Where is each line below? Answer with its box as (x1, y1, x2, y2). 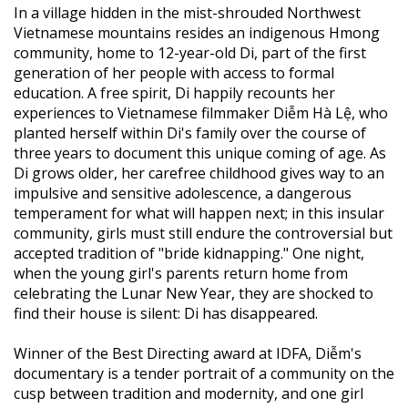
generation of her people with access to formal (14, 62, 334, 83)
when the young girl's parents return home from (14, 262, 348, 283)
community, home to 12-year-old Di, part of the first (14, 42, 366, 63)
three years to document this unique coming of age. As (14, 142, 386, 163)
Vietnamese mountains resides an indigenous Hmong (14, 22, 380, 43)
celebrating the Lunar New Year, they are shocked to (14, 282, 373, 303)
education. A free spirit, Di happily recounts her (14, 82, 335, 103)
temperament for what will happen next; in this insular (14, 202, 384, 223)
